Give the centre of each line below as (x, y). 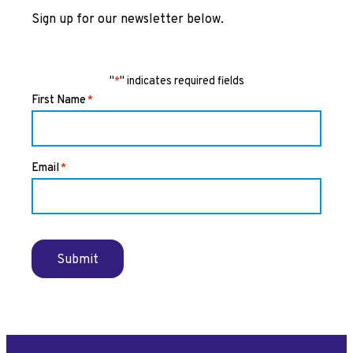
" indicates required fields (182, 82)
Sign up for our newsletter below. (128, 20)
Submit (78, 260)
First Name (59, 101)
